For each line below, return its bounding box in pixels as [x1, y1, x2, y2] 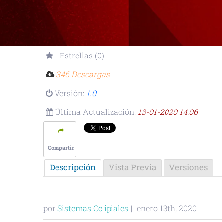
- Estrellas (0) [53, 50, 104, 60]
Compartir [48, 144, 74, 151]
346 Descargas [56, 69, 110, 79]
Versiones [169, 162, 208, 173]
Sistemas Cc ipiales [57, 203, 128, 213]
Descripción [50, 162, 96, 173]
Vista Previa [109, 162, 156, 173]
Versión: [53, 88, 86, 98]
